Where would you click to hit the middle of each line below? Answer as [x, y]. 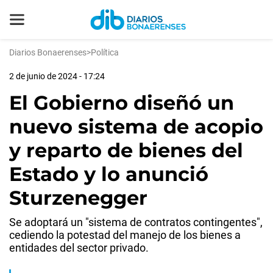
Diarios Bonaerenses [48, 52]
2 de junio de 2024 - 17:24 [57, 76]
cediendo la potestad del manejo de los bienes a [125, 235]
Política [105, 52]
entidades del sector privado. [79, 248]
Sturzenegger [78, 198]
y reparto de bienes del [126, 150]
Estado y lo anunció [109, 174]
